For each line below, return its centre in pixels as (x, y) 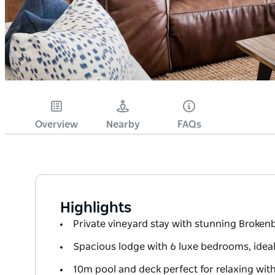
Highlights (96, 208)
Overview (56, 125)
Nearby (123, 125)
